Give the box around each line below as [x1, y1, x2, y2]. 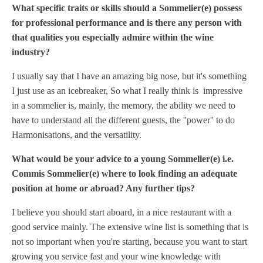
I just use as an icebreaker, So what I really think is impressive [12, 86, 242, 96]
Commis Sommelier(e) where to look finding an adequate [12, 168, 237, 178]
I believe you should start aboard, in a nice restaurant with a [12, 207, 231, 217]
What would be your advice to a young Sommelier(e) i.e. [12, 154, 234, 164]
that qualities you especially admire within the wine [12, 32, 214, 42]
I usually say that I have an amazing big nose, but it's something [12, 71, 247, 81]
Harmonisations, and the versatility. [12, 130, 141, 140]
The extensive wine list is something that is [90, 222, 248, 232]
